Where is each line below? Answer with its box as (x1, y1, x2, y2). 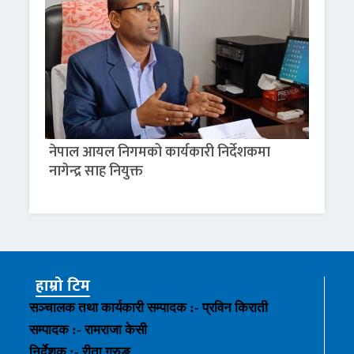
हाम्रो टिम (36, 273, 91, 300)
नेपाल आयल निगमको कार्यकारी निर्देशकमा (49, 141, 271, 165)
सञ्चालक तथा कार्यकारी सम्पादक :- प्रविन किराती (29, 300, 269, 316)
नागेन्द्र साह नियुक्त (49, 160, 144, 184)
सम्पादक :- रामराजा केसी (29, 322, 148, 338)
